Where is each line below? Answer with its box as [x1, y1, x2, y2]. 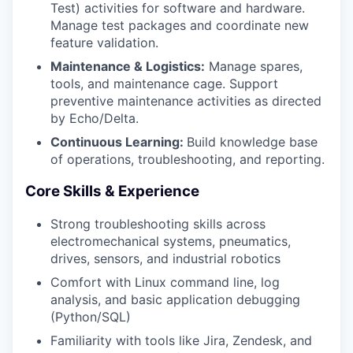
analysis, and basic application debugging [50, 291, 300, 307]
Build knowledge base [187, 134, 318, 150]
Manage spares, [205, 58, 303, 75]
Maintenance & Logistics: [50, 58, 205, 75]
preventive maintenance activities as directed [50, 93, 321, 110]
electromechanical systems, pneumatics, [50, 232, 291, 249]
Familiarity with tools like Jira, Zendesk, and [50, 332, 312, 348]
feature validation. [50, 35, 158, 51]
